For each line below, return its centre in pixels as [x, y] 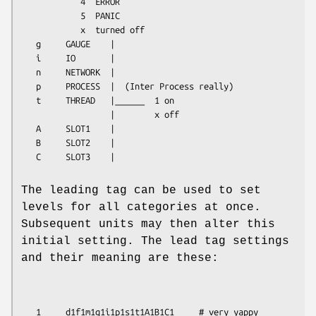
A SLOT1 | [29, 128]
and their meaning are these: [120, 258]
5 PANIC [51, 15]
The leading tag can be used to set [141, 190]
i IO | [29, 57]
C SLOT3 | [75, 156]
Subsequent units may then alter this [148, 224]
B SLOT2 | [29, 142]
